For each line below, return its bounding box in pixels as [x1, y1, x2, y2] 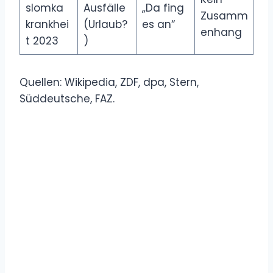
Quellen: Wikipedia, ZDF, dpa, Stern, [19, 74, 199, 90]
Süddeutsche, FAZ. [19, 91, 115, 106]
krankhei [25, 16, 69, 32]
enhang [200, 24, 242, 40]
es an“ [141, 16, 175, 32]
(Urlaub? [83, 16, 127, 32]
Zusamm [200, 8, 248, 23]
